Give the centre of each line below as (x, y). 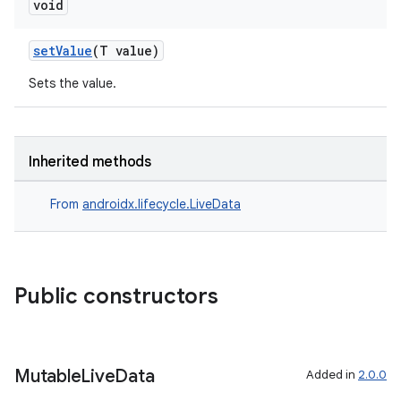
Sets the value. (73, 83)
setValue (63, 51)
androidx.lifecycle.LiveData (162, 204)
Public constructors (116, 296)
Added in (332, 375)
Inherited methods (90, 162)
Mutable (48, 376)
